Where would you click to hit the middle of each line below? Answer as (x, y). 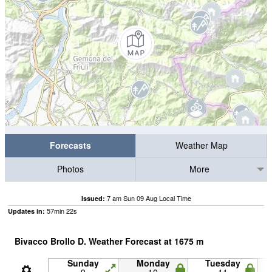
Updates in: (26, 211)
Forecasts (70, 145)
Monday (153, 263)
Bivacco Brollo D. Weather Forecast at (94, 241)
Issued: (93, 198)
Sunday (83, 263)
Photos (70, 169)
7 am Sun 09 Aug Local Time (149, 198)
